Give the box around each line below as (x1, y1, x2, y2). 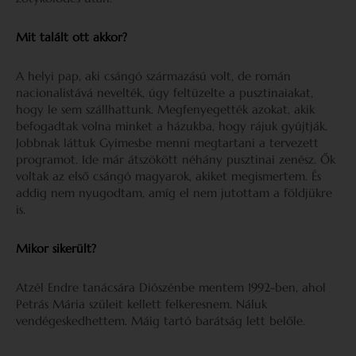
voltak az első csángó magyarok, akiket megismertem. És (16, 168, 321, 184)
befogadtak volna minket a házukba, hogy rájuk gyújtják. (16, 118, 327, 134)
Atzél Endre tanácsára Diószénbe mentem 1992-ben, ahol (16, 280, 326, 296)
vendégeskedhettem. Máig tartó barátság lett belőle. (16, 313, 309, 329)
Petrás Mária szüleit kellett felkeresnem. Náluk (16, 296, 267, 312)
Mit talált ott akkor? (16, 29, 127, 45)
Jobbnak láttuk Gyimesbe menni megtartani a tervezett (16, 135, 319, 151)
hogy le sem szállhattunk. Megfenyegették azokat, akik (16, 102, 315, 118)
